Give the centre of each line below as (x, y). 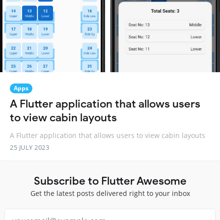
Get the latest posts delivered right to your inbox (110, 193)
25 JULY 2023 (29, 147)
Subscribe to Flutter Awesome (110, 180)
